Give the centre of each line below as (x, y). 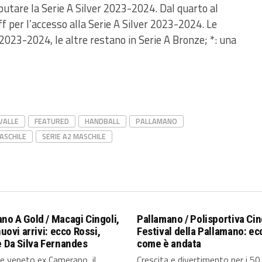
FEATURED (52, 121)
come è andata (169, 244)
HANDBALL (102, 121)
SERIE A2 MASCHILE (74, 136)
